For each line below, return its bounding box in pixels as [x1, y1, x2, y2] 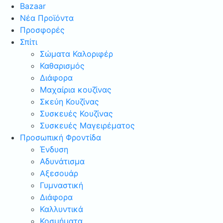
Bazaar [20, 1, 46, 11]
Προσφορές [20, 25, 65, 35]
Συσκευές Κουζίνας [40, 109, 113, 118]
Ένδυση [40, 144, 68, 154]
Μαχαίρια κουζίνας [40, 85, 111, 95]
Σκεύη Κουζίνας [40, 97, 99, 107]
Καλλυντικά [40, 204, 83, 214]
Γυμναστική [40, 180, 83, 190]
